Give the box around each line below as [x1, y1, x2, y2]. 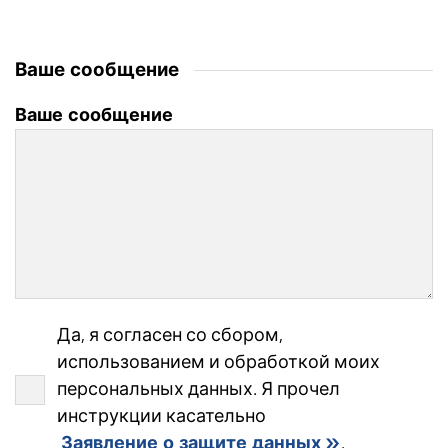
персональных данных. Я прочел [57, 378, 340, 401]
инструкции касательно [57, 405, 266, 428]
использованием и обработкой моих [57, 351, 380, 374]
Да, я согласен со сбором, [57, 324, 283, 347]
